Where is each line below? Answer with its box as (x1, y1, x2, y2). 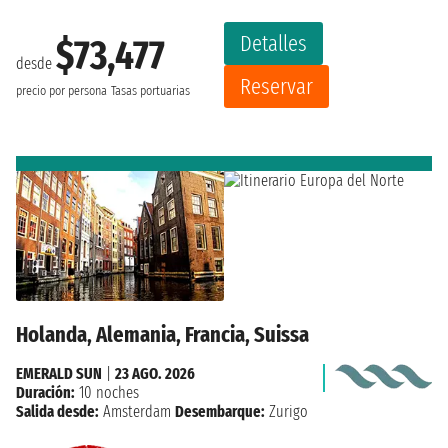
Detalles (240, 30, 307, 58)
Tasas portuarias (111, 82, 190, 99)
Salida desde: (16, 401, 99, 421)
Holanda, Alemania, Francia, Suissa (16, 320, 309, 348)
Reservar (240, 73, 313, 101)
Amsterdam (103, 401, 171, 421)
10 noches (75, 382, 139, 402)
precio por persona (16, 82, 107, 99)
